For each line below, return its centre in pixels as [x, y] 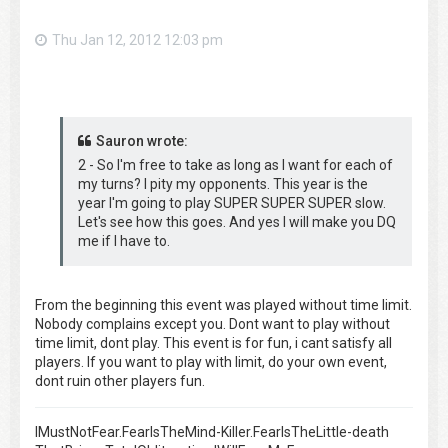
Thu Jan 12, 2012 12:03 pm [137, 40]
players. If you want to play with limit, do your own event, [211, 361]
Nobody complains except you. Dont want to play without [212, 323]
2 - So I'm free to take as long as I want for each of [235, 164]
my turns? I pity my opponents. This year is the [223, 183]
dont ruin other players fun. [120, 380]
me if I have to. [124, 240]
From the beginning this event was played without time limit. [223, 304]
